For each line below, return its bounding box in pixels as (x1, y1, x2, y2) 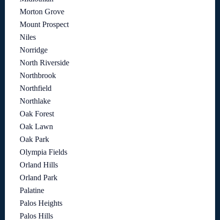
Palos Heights (20, 199, 62, 207)
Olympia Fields (20, 148, 67, 156)
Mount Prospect (20, 20, 69, 28)
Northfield (20, 84, 52, 92)
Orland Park (20, 173, 57, 182)
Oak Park (20, 135, 49, 143)
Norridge (20, 46, 48, 54)
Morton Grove (20, 7, 64, 16)
